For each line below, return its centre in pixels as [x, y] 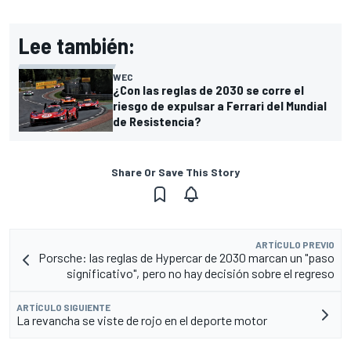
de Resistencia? [157, 121]
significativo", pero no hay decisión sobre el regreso [201, 273]
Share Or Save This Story [175, 172]
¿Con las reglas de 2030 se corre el [208, 90]
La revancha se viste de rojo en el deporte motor [142, 320]
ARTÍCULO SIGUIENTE [63, 308]
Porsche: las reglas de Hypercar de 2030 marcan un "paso [186, 258]
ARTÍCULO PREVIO [295, 245]
